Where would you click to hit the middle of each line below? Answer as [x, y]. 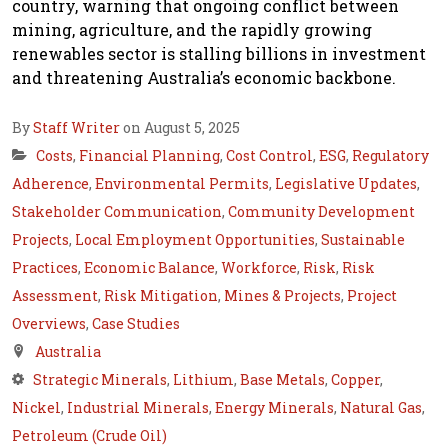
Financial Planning [149, 156]
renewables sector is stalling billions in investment [219, 54]
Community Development [321, 212]
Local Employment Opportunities [195, 240]
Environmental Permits [182, 184]
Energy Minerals [274, 408]
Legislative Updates [346, 184]
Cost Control [269, 156]
